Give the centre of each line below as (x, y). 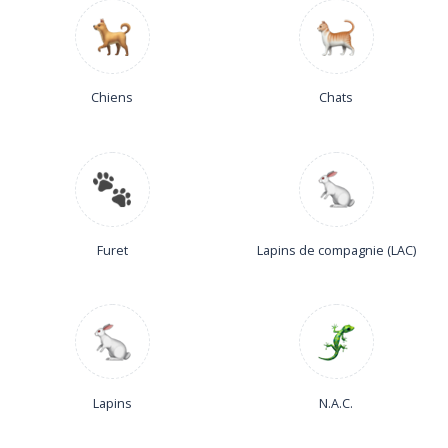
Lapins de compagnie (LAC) (336, 251)
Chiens (112, 98)
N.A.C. (336, 403)
